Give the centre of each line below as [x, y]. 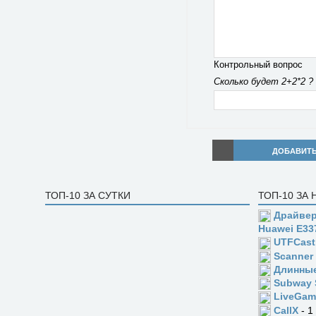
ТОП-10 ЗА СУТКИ [88, 195]
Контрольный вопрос [258, 65]
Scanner [294, 256]
